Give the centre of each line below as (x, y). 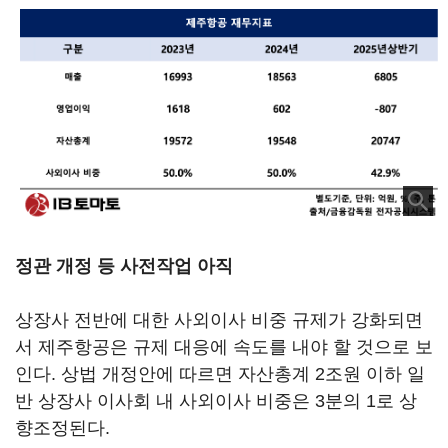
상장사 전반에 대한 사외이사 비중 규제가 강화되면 (219, 320)
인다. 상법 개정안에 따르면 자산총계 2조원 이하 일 (220, 374)
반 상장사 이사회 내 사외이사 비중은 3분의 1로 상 (216, 401)
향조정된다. (62, 428)
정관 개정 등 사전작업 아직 (124, 266)
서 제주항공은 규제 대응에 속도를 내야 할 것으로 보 (224, 347)
